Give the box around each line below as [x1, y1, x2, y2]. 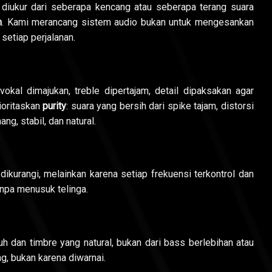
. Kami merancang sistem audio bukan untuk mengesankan [2, 16, 254, 28]
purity [42, 100, 67, 112]
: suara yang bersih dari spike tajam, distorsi [66, 100, 254, 112]
